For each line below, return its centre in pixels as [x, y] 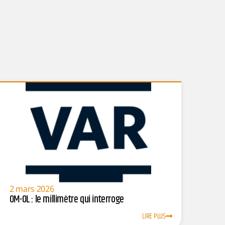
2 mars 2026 [32, 189]
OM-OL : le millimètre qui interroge [67, 199]
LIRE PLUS [154, 216]
